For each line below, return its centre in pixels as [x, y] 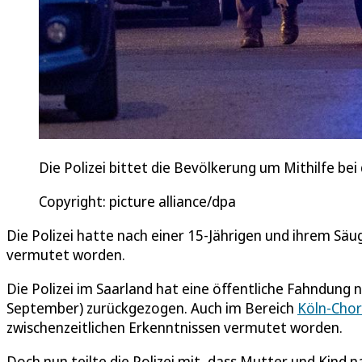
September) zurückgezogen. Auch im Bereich [152, 307]
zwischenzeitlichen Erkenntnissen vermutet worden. [175, 327]
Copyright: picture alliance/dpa [137, 201]
